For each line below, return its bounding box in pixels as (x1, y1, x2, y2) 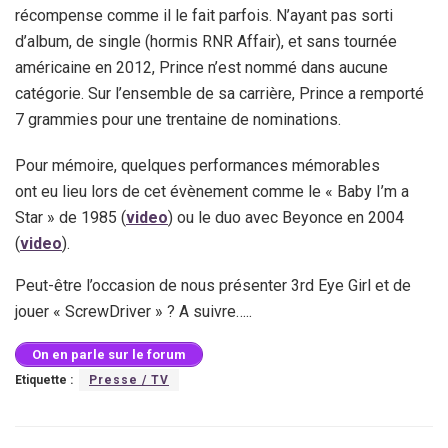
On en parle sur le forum (32, 346, 186, 362)
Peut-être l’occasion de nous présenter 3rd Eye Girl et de (15, 275, 411, 295)
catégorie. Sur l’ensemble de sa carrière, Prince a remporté (15, 83, 424, 103)
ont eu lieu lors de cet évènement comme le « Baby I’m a (15, 181, 409, 201)
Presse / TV (89, 373, 169, 388)
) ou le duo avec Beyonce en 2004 (168, 207, 404, 227)
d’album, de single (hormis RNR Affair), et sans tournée (15, 31, 397, 51)
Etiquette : (15, 373, 73, 388)
